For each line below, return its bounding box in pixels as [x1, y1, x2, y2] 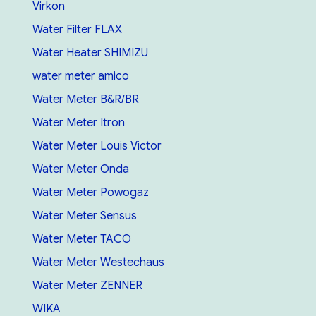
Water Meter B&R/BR [32, 92, 139, 107]
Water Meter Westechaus [32, 255, 164, 269]
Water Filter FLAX [32, 22, 122, 37]
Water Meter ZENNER [32, 278, 142, 293]
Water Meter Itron [32, 115, 125, 130]
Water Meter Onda [32, 162, 129, 176]
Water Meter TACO [32, 231, 131, 246]
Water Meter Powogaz [32, 185, 149, 200]
